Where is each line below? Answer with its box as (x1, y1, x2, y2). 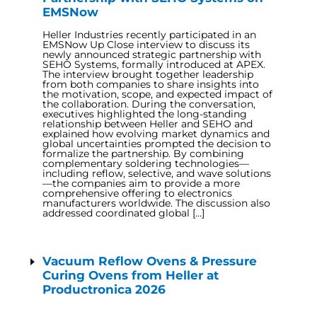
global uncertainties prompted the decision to (42, 137, 271, 150)
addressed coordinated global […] (42, 207, 204, 219)
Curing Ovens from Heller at (42, 268, 219, 282)
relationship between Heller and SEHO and (42, 117, 253, 130)
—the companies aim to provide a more (42, 177, 240, 190)
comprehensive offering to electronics (42, 187, 232, 200)
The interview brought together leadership (42, 68, 253, 81)
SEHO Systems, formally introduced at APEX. (42, 58, 265, 71)
